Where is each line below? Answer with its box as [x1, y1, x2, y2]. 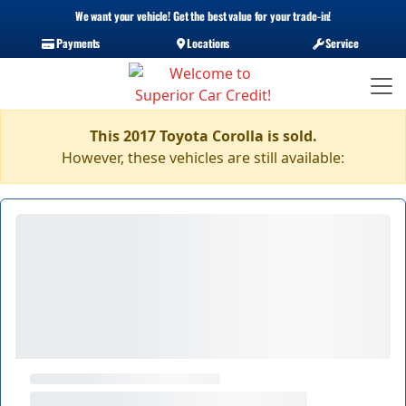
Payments [53, 34, 101, 52]
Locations [184, 34, 230, 52]
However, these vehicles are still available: [62, 148, 344, 168]
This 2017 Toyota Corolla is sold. [89, 126, 317, 146]
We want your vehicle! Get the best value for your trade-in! [74, 7, 332, 24]
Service [323, 34, 359, 52]
